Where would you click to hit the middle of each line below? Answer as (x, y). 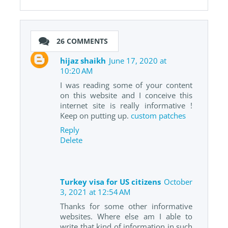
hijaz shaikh (83, 60)
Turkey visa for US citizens (110, 182)
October (178, 182)
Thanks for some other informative (126, 206)
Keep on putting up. (95, 115)
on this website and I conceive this (126, 95)
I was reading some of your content (126, 85)
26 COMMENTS (82, 41)
